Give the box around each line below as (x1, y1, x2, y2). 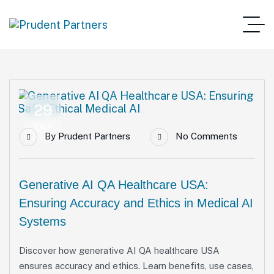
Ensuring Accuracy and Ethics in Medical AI (19, 196, 253, 210)
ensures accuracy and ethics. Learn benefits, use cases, (19, 261, 254, 271)
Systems (19, 215, 66, 228)
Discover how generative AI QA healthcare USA (19, 245, 220, 256)
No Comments (176, 131, 237, 141)
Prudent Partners (58, 131, 130, 141)
